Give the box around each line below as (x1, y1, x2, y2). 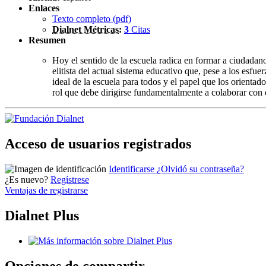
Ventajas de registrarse (5, 185, 88, 196)
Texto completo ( (52, 14, 116, 24)
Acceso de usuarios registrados (5, 136, 191, 152)
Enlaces (28, 3, 59, 14)
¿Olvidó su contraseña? (157, 164, 244, 175)
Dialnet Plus (5, 208, 79, 223)
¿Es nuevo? (5, 175, 48, 185)
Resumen (28, 35, 66, 46)
